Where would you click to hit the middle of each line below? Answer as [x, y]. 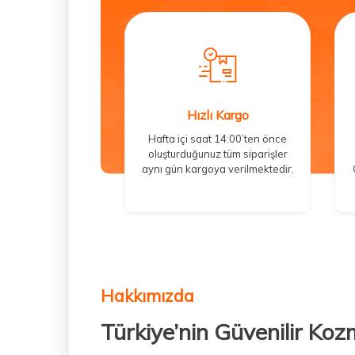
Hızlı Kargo [218, 115]
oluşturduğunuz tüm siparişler [218, 153]
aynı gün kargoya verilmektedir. [218, 168]
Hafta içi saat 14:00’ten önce [218, 138]
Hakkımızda [147, 295]
